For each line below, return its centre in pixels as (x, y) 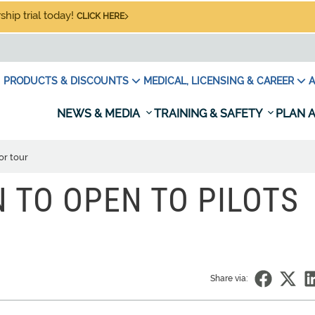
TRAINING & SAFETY (209, 114)
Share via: (229, 278)
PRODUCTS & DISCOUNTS (66, 81)
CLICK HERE (101, 16)
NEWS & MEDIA (100, 114)
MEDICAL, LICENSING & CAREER (219, 81)
